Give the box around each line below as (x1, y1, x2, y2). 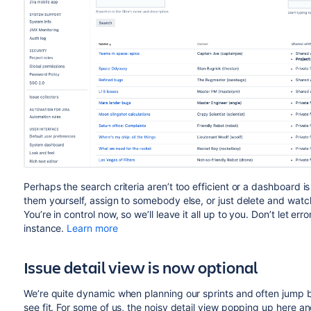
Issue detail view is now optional (23, 256, 258, 279)
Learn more (67, 222, 118, 235)
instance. (23, 222, 67, 235)
